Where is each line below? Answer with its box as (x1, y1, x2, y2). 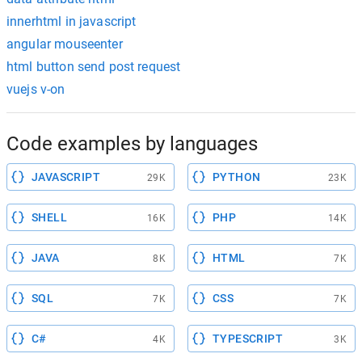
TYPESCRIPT (213, 332, 283, 345)
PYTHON (213, 170, 261, 183)
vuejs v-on (6, 82, 65, 97)
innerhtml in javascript (6, 14, 137, 29)
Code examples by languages (6, 133, 258, 155)
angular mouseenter (6, 36, 123, 52)
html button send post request (6, 59, 181, 74)
